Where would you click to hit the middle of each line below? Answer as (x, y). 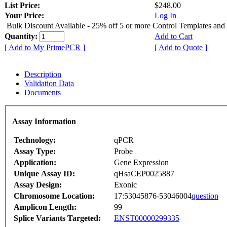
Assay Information (44, 122)
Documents (43, 92)
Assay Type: (35, 152)
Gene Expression (141, 163)
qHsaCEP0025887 (144, 174)
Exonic (125, 185)
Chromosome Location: (54, 196)
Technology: (35, 140)
